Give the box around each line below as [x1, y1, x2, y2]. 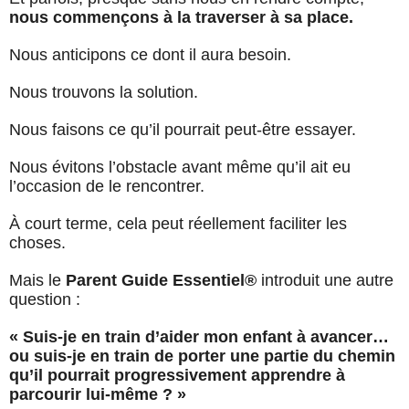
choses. [9, 234, 66, 253]
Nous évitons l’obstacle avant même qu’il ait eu [9, 158, 351, 177]
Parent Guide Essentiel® [66, 271, 257, 290]
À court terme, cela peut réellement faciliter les [9, 215, 347, 234]
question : [9, 290, 80, 309]
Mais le [9, 271, 66, 290]
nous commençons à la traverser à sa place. [9, 8, 353, 27]
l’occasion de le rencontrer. [9, 177, 204, 196]
